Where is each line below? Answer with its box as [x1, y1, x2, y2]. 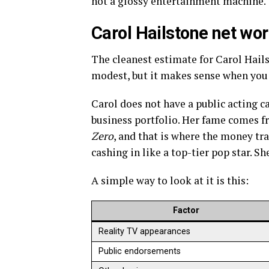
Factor [173, 205, 199, 216]
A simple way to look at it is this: [91, 173, 249, 187]
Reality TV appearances [98, 226, 191, 237]
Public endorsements [98, 246, 181, 256]
